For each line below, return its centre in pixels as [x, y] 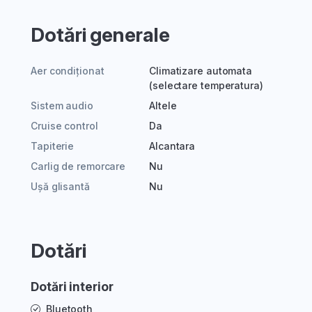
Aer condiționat [68, 71]
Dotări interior [72, 287]
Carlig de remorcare [78, 166]
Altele [163, 106]
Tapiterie [53, 146]
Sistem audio [62, 106]
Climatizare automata [201, 71]
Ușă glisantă [60, 187]
